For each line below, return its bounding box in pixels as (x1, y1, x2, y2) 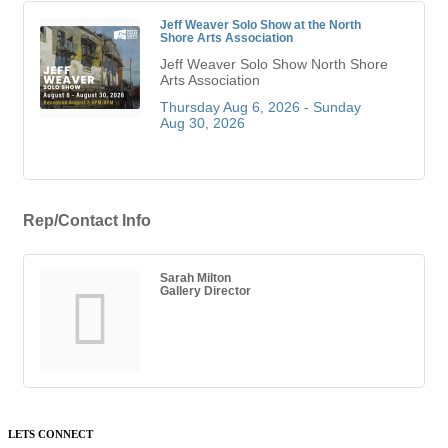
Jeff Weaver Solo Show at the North (160, 17, 361, 31)
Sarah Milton (160, 270, 231, 284)
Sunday (313, 98, 361, 115)
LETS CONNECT (8, 427, 93, 440)
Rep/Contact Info (23, 210, 151, 229)
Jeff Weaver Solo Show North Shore (160, 55, 388, 72)
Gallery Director (160, 283, 251, 297)
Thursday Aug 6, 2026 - (160, 98, 309, 115)
